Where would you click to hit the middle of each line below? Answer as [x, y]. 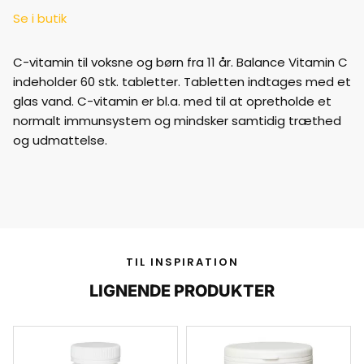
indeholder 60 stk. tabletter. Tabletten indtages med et [182, 82]
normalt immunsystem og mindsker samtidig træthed [177, 121]
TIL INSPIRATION [182, 262]
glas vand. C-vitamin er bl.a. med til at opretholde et [172, 101]
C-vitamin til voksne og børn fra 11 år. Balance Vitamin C [180, 62]
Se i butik [40, 18]
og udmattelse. [60, 140]
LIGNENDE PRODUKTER [182, 291]
